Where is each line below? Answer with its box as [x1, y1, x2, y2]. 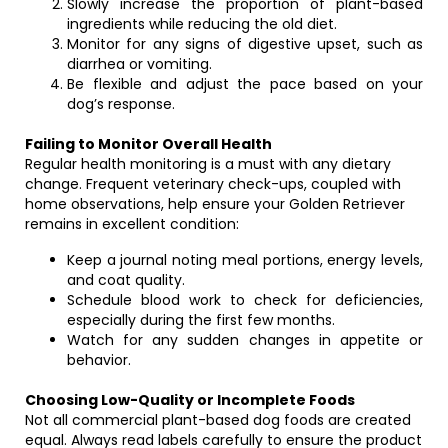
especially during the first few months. [67, 310, 335, 330]
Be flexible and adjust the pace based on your [67, 74, 423, 94]
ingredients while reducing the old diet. [67, 14, 337, 34]
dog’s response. [67, 94, 175, 114]
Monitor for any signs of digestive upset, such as [67, 34, 423, 54]
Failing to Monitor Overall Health [25, 134, 272, 154]
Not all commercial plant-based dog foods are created [25, 410, 411, 430]
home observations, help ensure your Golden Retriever [25, 194, 405, 214]
